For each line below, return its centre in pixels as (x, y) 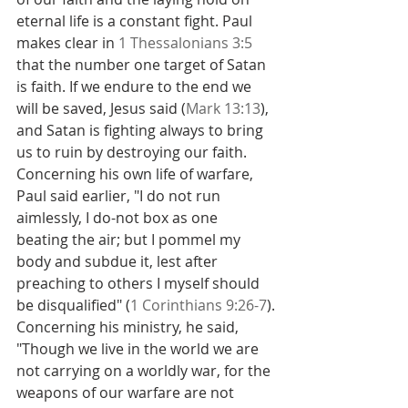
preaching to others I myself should (140, 283)
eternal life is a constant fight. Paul (136, 21)
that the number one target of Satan (143, 65)
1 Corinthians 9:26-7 (199, 305)
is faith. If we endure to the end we (136, 87)
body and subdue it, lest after (119, 261)
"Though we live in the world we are (139, 349)
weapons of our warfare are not (127, 393)
